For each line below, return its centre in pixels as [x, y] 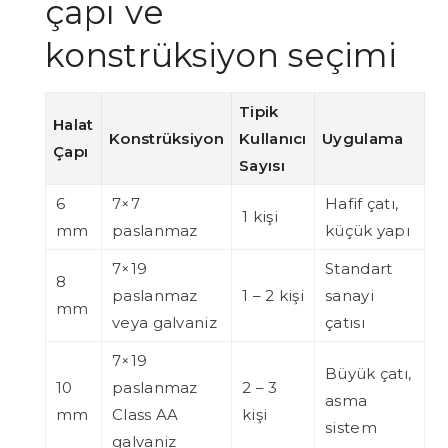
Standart [359, 269]
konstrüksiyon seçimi [221, 55]
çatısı [345, 323]
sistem [351, 428]
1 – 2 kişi [273, 296]
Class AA [145, 415]
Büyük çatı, [368, 374]
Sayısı [262, 166]
